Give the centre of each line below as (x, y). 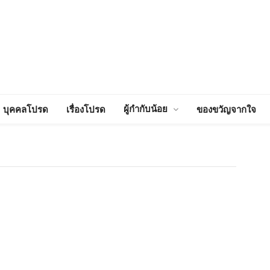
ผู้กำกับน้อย (146, 108)
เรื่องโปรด (86, 109)
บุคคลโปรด (26, 109)
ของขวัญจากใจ (227, 109)
